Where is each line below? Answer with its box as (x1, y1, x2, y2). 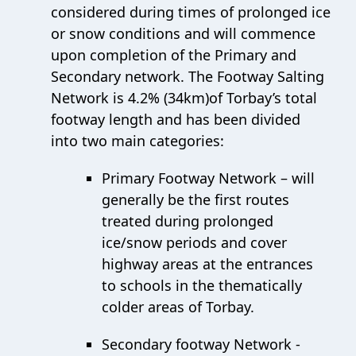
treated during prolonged (102, 211, 273, 230)
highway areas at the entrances (102, 253, 313, 273)
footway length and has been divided (51, 109, 300, 129)
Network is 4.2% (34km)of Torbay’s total (51, 87, 317, 107)
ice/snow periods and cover (102, 232, 287, 252)
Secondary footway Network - (102, 334, 300, 354)
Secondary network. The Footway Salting (51, 66, 324, 86)
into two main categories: (51, 130, 224, 150)
